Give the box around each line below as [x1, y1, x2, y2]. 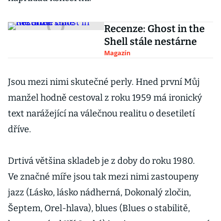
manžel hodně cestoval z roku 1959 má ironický [8, 92, 202, 103]
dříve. [8, 124, 31, 135]
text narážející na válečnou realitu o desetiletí [8, 108, 195, 119]
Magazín [104, 48, 131, 57]
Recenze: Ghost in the [104, 23, 205, 35]
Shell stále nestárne [104, 36, 197, 47]
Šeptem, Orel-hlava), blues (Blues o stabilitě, [8, 203, 190, 214]
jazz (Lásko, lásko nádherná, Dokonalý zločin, [8, 187, 191, 198]
